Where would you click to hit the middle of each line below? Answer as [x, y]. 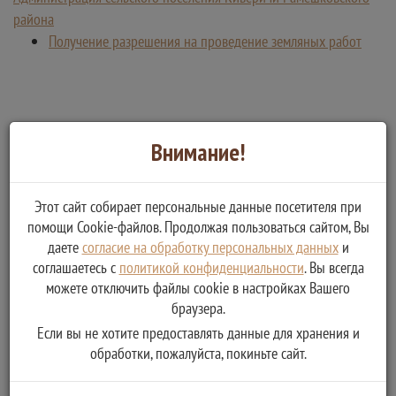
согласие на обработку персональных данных [210, 247]
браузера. [198, 308]
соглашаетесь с [76, 267]
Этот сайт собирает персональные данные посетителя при [198, 206]
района [34, 19]
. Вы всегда [334, 267]
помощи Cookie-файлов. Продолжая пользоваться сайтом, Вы [198, 226]
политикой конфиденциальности [211, 267]
